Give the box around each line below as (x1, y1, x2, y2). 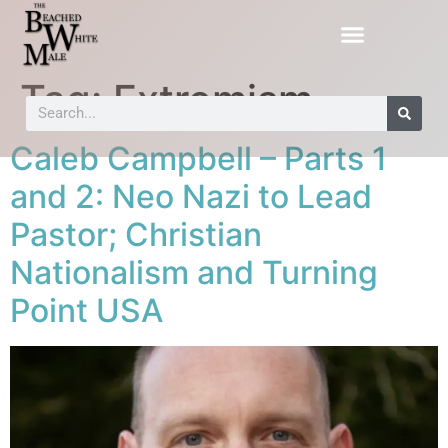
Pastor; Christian (10, 214, 262, 254)
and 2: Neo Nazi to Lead (10, 176, 372, 216)
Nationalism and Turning (10, 252, 378, 292)
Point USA (10, 290, 163, 330)
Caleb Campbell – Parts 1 (10, 138, 387, 178)
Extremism (113, 74, 313, 124)
